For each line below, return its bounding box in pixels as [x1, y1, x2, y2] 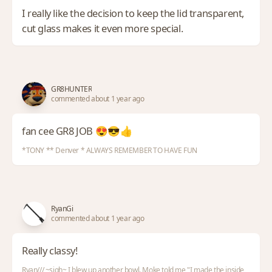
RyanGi [51, 203, 73, 214]
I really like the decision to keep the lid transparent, [22, 6, 245, 20]
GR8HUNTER [51, 84, 92, 94]
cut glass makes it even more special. [22, 21, 183, 35]
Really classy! [22, 243, 78, 257]
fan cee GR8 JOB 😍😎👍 [22, 124, 133, 138]
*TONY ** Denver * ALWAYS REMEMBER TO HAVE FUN [22, 145, 197, 155]
